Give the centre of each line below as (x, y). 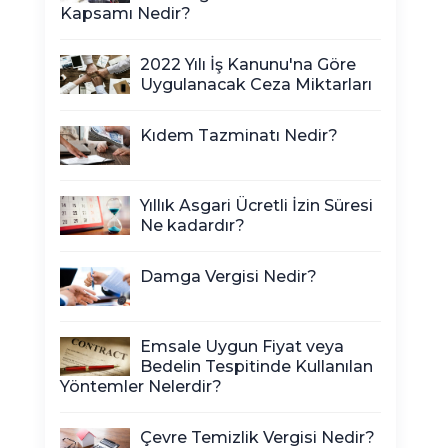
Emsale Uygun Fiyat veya (242, 346)
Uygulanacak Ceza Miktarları (256, 84)
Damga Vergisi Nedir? (228, 276)
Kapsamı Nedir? (125, 13)
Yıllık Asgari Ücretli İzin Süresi (256, 205)
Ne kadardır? (192, 225)
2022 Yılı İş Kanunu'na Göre (248, 64)
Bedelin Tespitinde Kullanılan (256, 366)
